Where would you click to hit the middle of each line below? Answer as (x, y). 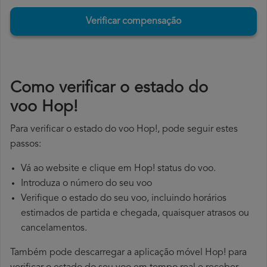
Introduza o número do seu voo (86, 184)
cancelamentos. (54, 229)
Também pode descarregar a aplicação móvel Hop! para (128, 253)
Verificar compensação (133, 22)
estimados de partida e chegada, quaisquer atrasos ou (135, 214)
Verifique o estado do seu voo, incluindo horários (124, 199)
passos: (26, 145)
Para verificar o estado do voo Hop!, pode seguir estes (124, 130)
